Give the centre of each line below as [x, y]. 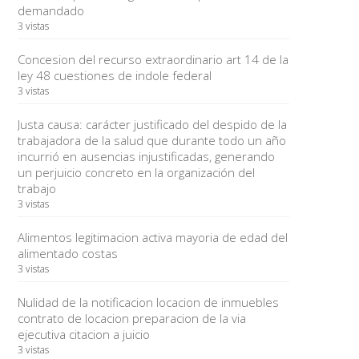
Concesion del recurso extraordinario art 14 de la [153, 59]
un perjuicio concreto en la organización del [136, 172]
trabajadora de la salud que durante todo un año [151, 140]
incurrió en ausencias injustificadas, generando [146, 156]
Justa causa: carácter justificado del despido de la [152, 124]
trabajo [36, 188]
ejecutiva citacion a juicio [83, 334]
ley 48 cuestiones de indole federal [114, 75]
